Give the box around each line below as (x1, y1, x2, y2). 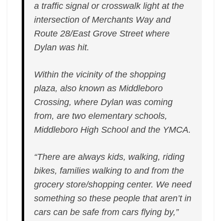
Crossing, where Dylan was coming (34, 97, 173, 107)
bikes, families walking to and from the (34, 166, 184, 176)
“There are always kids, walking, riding (34, 152, 185, 162)
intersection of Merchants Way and (34, 15, 171, 25)
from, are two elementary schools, (34, 111, 168, 121)
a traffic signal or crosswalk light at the (34, 1, 184, 11)
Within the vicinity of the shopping (34, 70, 166, 79)
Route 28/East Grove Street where (34, 29, 170, 38)
